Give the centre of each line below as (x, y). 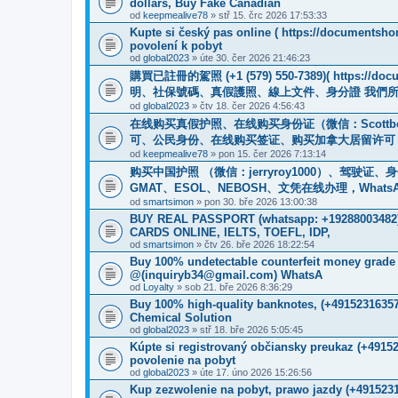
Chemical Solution (181, 317)
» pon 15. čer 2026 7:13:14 (267, 153)
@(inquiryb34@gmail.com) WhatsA (226, 275)
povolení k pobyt (176, 45)
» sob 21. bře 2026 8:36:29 (233, 287)
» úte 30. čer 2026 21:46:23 (250, 57)
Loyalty (159, 287)
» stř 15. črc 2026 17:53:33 (267, 15)
